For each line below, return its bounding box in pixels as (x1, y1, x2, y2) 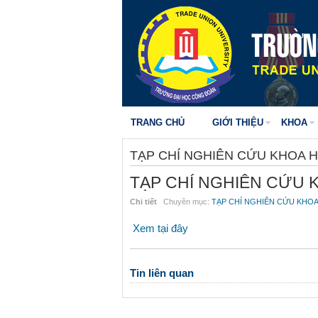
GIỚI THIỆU (212, 117, 263, 128)
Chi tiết (130, 197, 157, 206)
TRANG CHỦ (131, 117, 185, 128)
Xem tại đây (133, 222, 188, 234)
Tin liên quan (130, 267, 194, 279)
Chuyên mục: (157, 197, 212, 206)
